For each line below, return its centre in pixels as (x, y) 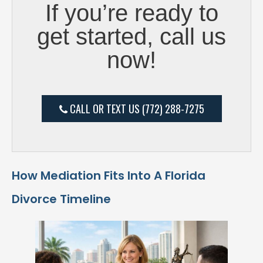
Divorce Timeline (61, 199)
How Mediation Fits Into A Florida (109, 175)
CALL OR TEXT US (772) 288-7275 (136, 108)
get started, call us (131, 36)
